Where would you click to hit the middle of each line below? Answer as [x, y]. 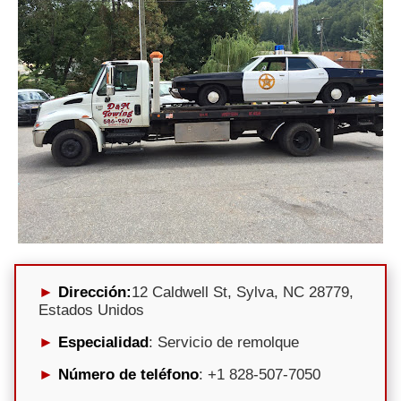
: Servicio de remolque [224, 342]
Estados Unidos [91, 310]
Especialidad [103, 342]
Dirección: [95, 292]
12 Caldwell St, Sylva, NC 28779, [243, 292]
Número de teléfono [128, 374]
